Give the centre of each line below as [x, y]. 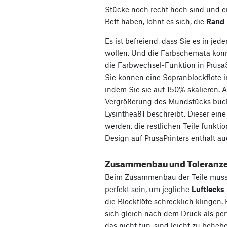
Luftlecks [208, 189]
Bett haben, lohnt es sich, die [156, 22]
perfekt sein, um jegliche [148, 189]
